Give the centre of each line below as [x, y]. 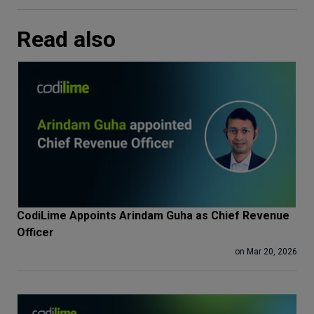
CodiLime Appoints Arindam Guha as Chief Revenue [153, 216]
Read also [66, 39]
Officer [35, 232]
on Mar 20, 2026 [266, 252]
